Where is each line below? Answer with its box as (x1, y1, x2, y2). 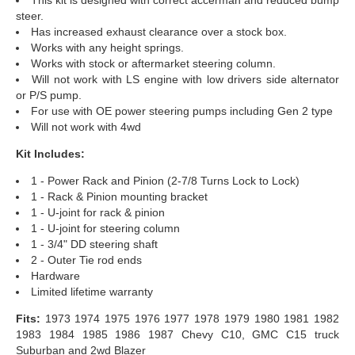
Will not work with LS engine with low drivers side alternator (32, 72, 340, 86)
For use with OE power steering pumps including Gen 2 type (31, 104, 333, 117)
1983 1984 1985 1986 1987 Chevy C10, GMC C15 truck (16, 327, 339, 341)
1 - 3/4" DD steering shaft (31, 237, 158, 250)
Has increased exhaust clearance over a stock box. (31, 25, 287, 38)
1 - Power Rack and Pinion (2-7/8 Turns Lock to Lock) (31, 174, 300, 187)
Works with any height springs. (31, 40, 184, 54)
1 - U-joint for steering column (31, 221, 180, 235)
